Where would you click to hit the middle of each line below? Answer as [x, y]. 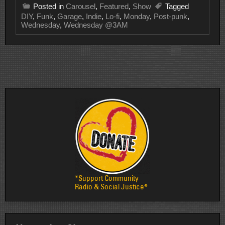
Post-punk [171, 17]
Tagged [177, 7]
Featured [114, 7]
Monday [137, 17]
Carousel [81, 7]
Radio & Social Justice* [111, 187]
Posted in [49, 7]
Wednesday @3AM [96, 25]
